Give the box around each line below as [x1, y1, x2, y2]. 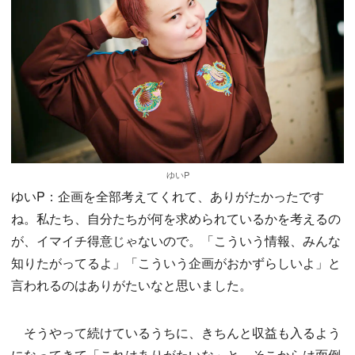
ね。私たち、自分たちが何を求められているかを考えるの [11, 209, 341, 228]
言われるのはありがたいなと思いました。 [11, 276, 252, 295]
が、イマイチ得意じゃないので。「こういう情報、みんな [11, 231, 341, 250]
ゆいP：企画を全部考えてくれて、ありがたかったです [11, 187, 324, 206]
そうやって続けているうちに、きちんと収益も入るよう [11, 323, 341, 342]
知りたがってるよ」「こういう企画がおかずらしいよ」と [11, 254, 341, 273]
